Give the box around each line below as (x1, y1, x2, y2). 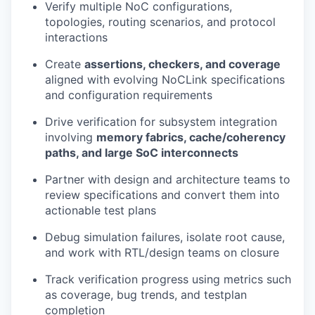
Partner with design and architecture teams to (45, 172, 290, 186)
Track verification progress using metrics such (45, 271, 291, 286)
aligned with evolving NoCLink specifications (45, 72, 285, 86)
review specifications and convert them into (45, 187, 280, 202)
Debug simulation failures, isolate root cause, (45, 229, 285, 244)
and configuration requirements (45, 87, 212, 102)
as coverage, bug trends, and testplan (45, 287, 247, 302)
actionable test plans (45, 202, 156, 217)
